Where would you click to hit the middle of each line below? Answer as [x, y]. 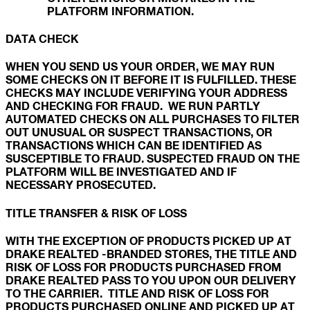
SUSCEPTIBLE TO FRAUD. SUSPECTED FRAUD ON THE [153, 158]
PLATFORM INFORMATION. [120, 10]
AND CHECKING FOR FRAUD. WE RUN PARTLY [133, 106]
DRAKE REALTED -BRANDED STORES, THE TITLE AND [151, 253]
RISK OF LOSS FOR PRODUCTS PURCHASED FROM [144, 266]
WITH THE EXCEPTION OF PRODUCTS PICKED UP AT [148, 240]
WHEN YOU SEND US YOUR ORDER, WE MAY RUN [140, 66]
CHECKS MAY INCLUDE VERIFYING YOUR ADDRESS [146, 93]
